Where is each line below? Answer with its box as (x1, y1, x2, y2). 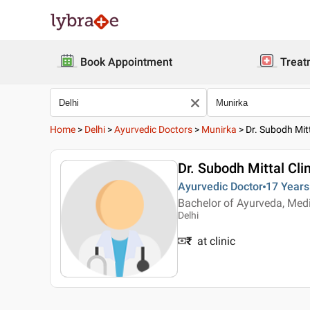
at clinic (197, 235, 235, 248)
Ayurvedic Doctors (114, 124, 192, 135)
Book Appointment (80, 55, 172, 69)
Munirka (201, 124, 237, 135)
